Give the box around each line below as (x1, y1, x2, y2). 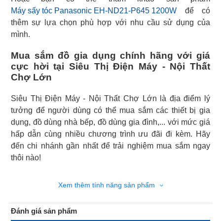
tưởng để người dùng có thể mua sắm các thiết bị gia (11, 106, 210, 115)
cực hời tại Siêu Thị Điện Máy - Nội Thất (11, 61, 210, 72)
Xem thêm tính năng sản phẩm (58, 181, 157, 189)
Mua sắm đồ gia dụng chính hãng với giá (11, 50, 210, 61)
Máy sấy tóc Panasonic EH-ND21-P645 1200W (11, 6, 177, 15)
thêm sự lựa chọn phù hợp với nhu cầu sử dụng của (11, 18, 210, 27)
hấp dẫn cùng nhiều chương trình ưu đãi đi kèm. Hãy (11, 130, 210, 139)
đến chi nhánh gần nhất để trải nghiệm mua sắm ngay (11, 142, 210, 150)
